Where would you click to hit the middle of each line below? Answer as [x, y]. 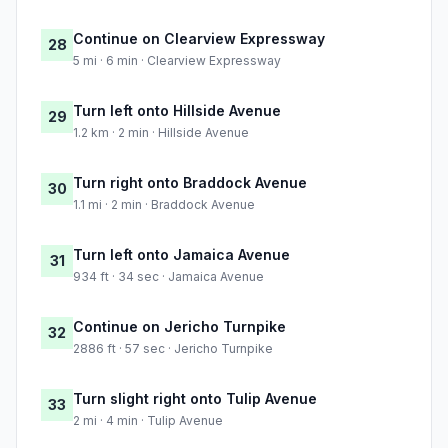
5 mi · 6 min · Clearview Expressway [177, 61]
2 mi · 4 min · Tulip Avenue [148, 421]
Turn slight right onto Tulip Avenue [195, 399]
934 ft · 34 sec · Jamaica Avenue [168, 277]
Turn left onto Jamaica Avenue [181, 255]
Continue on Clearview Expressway [199, 39]
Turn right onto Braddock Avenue [190, 183]
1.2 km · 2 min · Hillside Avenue [161, 133]
